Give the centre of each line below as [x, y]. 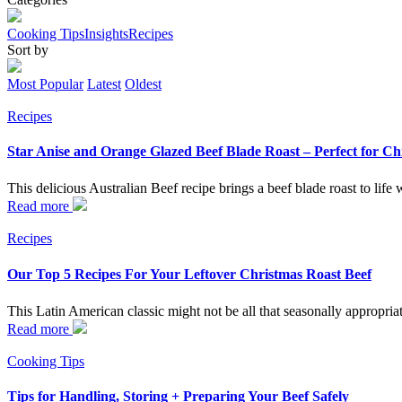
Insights [106, 33]
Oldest [143, 83]
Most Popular [45, 83]
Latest [104, 83]
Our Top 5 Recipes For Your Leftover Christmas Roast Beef [189, 274]
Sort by [28, 49]
